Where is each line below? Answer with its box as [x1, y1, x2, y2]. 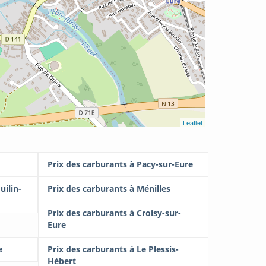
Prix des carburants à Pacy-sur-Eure [47, 159, 193, 170]
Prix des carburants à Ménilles [47, 183, 170, 195]
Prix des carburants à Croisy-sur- [47, 207, 181, 219]
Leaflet [183, 118, 202, 128]
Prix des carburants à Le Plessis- [47, 243, 179, 255]
